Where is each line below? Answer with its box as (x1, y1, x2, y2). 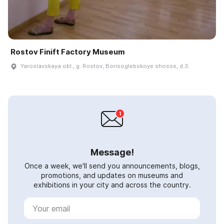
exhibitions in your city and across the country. (33, 180, 191, 189)
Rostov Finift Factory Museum (10, 47, 125, 57)
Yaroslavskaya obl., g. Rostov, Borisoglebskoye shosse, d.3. (20, 62, 189, 70)
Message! (90, 147, 134, 158)
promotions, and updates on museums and (41, 171, 183, 180)
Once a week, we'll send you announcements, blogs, (24, 161, 200, 170)
